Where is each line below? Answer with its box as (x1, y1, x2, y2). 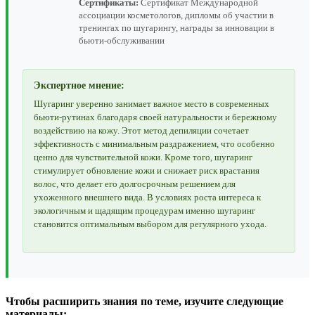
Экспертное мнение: (34, 80, 124, 91)
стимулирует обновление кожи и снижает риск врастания (34, 165, 259, 176)
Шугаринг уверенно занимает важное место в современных (34, 98, 269, 110)
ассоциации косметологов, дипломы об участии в (79, 10, 274, 21)
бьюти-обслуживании (79, 35, 165, 46)
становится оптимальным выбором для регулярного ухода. (34, 219, 266, 230)
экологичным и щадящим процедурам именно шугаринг (34, 205, 255, 217)
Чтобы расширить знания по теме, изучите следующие (6, 295, 283, 308)
